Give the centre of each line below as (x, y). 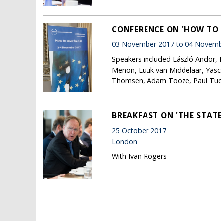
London (125, 142)
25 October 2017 (139, 131)
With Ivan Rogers (139, 156)
